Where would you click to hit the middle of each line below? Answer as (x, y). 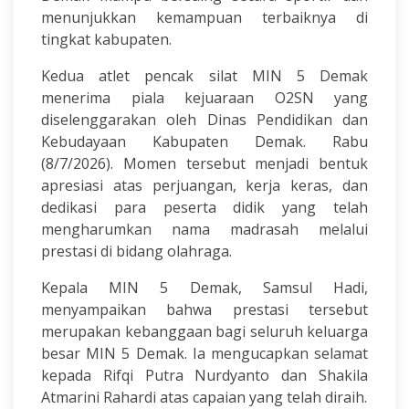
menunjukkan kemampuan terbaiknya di (204, 17)
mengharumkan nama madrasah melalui (204, 229)
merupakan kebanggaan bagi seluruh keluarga (204, 331)
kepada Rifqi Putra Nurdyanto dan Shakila (204, 375)
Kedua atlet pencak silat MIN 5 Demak (204, 76)
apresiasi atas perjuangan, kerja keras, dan (204, 185)
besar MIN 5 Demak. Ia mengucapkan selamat (204, 353)
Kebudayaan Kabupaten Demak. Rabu (204, 142)
